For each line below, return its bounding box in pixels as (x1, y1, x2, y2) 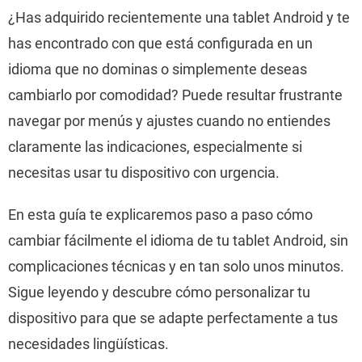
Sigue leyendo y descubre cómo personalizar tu (8, 284, 310, 301)
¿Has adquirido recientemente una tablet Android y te (8, 9, 350, 26)
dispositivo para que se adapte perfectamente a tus (8, 309, 338, 326)
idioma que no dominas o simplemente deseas (8, 61, 307, 78)
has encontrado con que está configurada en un (8, 35, 313, 52)
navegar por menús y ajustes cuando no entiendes (8, 112, 330, 129)
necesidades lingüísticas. (8, 335, 169, 352)
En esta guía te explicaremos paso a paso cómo (8, 206, 313, 223)
